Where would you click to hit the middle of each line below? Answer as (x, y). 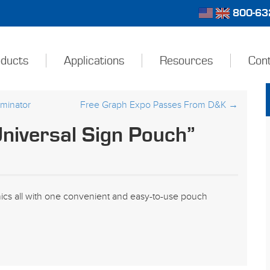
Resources (186, 61)
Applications (94, 61)
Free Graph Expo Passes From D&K (154, 105)
